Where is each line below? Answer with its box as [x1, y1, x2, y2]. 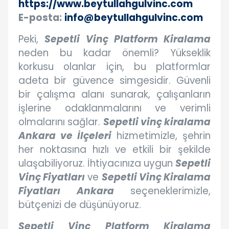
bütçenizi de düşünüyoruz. [18, 198, 141, 212]
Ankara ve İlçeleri [18, 129, 111, 143]
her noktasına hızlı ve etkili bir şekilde [18, 143, 211, 157]
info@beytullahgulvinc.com [64, 11, 203, 25]
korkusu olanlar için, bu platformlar [18, 60, 211, 74]
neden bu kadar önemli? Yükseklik [18, 46, 211, 60]
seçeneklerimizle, [113, 184, 211, 198]
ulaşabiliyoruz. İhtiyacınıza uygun [18, 156, 175, 171]
